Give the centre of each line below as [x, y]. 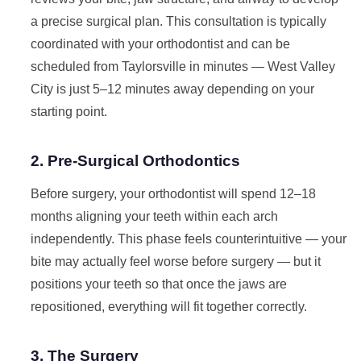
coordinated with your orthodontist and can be [160, 44]
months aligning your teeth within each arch [154, 216]
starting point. [69, 112]
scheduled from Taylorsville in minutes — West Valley [183, 66]
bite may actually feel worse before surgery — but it [176, 261]
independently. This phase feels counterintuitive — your [189, 239]
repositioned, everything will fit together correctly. [169, 307]
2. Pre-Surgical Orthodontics [135, 161]
